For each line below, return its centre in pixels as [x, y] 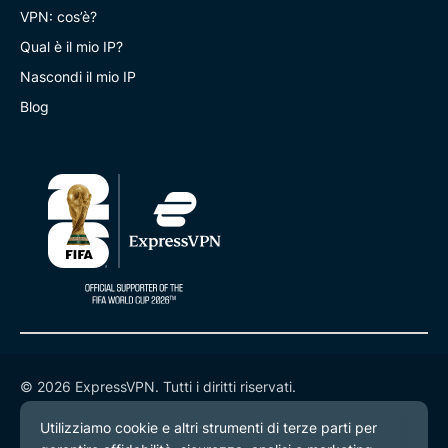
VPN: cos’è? [58, 16]
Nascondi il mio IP [78, 76]
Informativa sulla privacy [100, 411]
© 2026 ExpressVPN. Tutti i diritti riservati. [158, 386]
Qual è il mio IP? [71, 46]
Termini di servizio [78, 435]
